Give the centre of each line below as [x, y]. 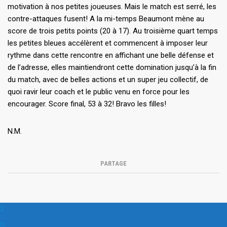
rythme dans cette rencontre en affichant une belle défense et [111, 55]
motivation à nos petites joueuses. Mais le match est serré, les [112, 7]
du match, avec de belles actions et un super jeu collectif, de [108, 80]
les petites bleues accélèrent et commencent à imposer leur [108, 43]
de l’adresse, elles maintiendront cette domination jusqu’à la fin [112, 68]
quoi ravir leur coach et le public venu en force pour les [99, 92]
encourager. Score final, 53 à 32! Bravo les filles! [87, 104]
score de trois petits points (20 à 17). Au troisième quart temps [113, 31]
